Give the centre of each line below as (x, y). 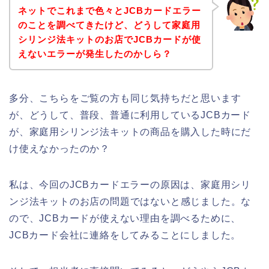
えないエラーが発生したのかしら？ (95, 53)
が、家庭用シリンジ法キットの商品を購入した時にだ (130, 131)
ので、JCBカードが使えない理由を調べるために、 (125, 218)
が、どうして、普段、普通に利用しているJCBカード (130, 115)
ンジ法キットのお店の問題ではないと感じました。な (130, 201)
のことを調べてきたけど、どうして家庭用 (109, 25)
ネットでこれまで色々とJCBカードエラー (109, 10)
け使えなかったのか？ (59, 148)
